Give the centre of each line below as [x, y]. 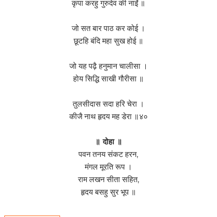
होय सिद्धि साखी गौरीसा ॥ [108, 79]
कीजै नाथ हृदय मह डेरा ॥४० [108, 116]
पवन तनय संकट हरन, [108, 154]
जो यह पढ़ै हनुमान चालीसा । [108, 66]
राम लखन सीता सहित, [108, 179]
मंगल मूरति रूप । [108, 167]
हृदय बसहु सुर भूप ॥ [108, 192]
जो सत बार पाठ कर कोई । [108, 28]
